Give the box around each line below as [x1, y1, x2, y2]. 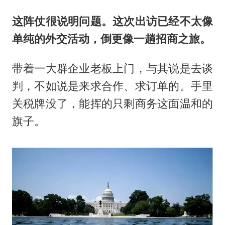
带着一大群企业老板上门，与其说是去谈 [12, 61, 213, 75]
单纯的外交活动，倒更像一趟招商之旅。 [12, 32, 211, 46]
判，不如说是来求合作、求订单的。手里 [12, 79, 213, 92]
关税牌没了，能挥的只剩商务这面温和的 [12, 96, 213, 110]
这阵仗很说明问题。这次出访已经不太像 [12, 15, 213, 28]
